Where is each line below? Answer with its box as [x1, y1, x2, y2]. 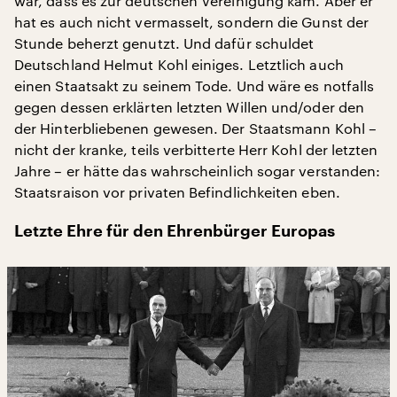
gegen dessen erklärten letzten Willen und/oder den [14, 97, 364, 115]
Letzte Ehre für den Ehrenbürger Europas [14, 222, 335, 239]
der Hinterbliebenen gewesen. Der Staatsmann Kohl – [14, 119, 377, 136]
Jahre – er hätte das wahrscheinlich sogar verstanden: [14, 161, 381, 179]
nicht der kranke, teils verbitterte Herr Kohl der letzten [14, 140, 378, 158]
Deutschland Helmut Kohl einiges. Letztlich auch [14, 55, 344, 73]
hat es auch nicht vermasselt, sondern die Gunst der [14, 12, 370, 30]
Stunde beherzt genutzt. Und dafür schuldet [14, 34, 315, 51]
